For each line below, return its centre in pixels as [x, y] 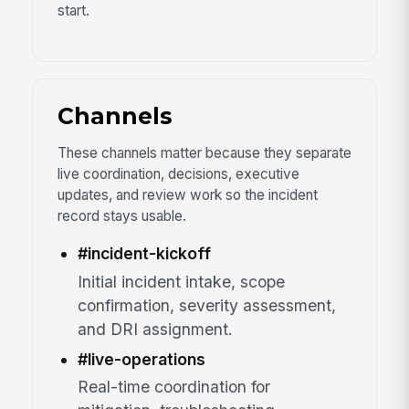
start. [73, 11]
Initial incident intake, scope [181, 281]
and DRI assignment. [155, 329]
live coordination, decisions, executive [178, 173]
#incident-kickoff [144, 254]
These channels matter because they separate [204, 152]
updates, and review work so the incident [187, 194]
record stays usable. [121, 215]
